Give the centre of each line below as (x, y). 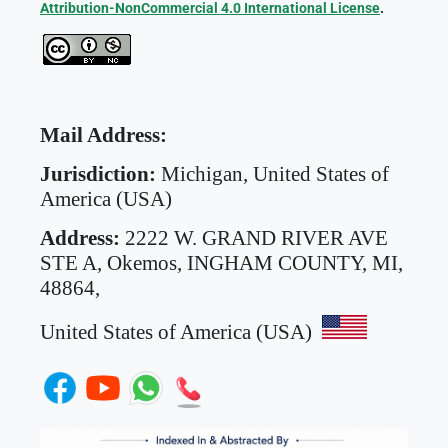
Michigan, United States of (272, 173)
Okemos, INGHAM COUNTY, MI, (254, 262)
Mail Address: (103, 134)
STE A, (73, 262)
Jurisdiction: (97, 173)
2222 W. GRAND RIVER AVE (256, 237)
